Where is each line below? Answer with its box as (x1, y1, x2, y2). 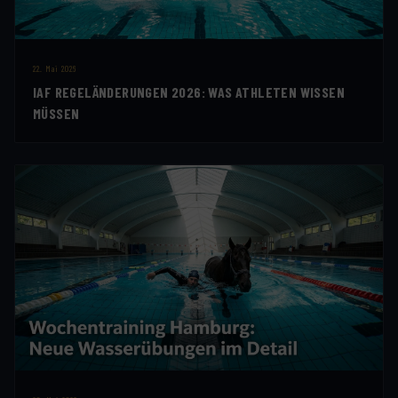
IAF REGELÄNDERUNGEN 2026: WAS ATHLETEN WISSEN (33, 84, 345, 101)
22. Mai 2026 (33, 63, 76, 75)
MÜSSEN (33, 105, 80, 123)
